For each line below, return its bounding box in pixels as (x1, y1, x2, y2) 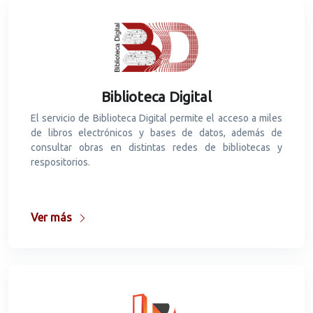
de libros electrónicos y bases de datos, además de (31, 127, 282, 139)
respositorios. (31, 156, 90, 168)
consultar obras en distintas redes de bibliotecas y (31, 142, 282, 154)
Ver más (31, 211, 75, 224)
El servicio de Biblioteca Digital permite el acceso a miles (31, 112, 282, 124)
